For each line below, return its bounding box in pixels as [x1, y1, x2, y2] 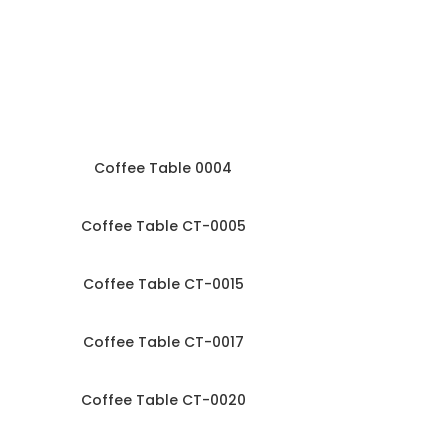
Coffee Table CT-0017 [82, 331, 244, 352]
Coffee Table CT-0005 [80, 215, 246, 236]
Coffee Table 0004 [94, 157, 232, 178]
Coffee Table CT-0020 [80, 389, 246, 410]
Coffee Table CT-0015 [82, 273, 244, 294]
